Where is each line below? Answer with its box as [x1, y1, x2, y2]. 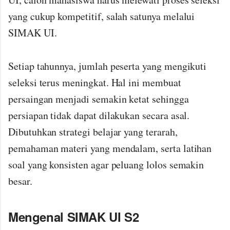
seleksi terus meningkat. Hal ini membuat [8, 75, 181, 90]
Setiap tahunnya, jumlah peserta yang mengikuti [8, 59, 207, 73]
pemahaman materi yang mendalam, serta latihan [8, 141, 212, 156]
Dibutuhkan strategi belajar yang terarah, [8, 125, 178, 139]
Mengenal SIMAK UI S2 [8, 208, 139, 226]
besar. [8, 174, 32, 188]
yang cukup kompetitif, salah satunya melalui [8, 9, 195, 23]
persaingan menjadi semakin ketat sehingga [8, 92, 189, 106]
